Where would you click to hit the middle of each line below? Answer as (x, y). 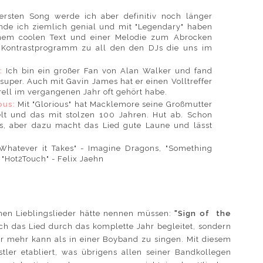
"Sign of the (203, 213)
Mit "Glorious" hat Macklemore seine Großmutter (115, 104)
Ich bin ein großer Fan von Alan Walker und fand (109, 70)
